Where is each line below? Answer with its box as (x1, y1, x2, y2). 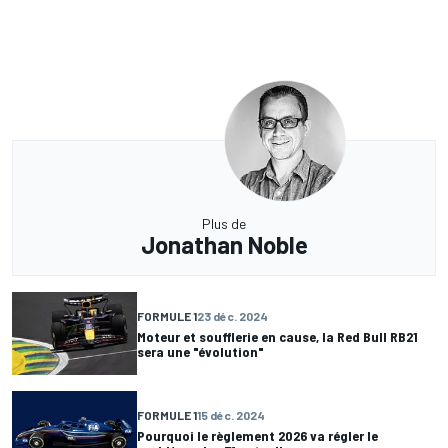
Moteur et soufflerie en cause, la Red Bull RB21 (137, 327, 418, 345)
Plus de (202, 215, 246, 233)
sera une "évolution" (137, 342, 264, 360)
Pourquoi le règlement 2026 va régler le (137, 426, 378, 444)
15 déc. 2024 (197, 407, 265, 422)
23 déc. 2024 (197, 308, 268, 323)
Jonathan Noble (140, 230, 308, 260)
